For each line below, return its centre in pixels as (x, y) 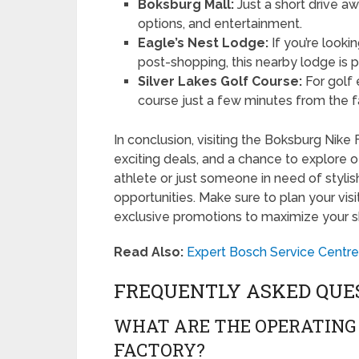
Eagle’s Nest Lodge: (204, 43)
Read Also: (149, 252)
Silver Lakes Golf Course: (220, 82)
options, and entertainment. (220, 24)
